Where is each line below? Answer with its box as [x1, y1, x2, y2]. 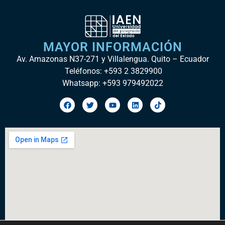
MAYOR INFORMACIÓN [43, 40, 182, 55]
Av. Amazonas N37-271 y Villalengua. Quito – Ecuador [16, 54, 209, 64]
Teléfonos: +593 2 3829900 [63, 66, 162, 76]
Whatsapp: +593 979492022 [62, 78, 163, 88]
